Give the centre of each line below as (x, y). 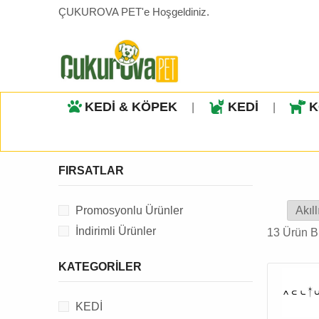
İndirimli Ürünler (116, 231)
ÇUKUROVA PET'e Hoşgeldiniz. (134, 12)
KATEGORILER (100, 266)
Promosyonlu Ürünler (130, 210)
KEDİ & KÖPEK (131, 106)
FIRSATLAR (91, 170)
